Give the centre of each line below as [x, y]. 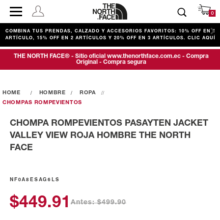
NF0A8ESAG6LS [35, 179]
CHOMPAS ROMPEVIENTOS [42, 103]
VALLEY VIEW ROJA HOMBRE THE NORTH [100, 136]
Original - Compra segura [111, 62]
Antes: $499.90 [98, 203]
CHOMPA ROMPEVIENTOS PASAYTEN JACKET [109, 123]
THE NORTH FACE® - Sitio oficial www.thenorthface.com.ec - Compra [111, 56]
